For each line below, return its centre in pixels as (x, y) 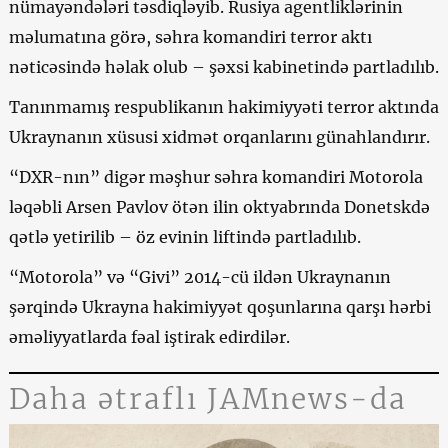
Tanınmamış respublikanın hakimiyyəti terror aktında (223, 106)
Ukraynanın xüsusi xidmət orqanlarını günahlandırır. (219, 136)
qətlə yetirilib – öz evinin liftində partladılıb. (184, 236)
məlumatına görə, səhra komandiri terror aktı (190, 36)
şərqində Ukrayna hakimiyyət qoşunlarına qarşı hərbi (219, 306)
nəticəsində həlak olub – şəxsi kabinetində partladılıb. (223, 66)
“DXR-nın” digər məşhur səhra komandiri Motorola (215, 176)
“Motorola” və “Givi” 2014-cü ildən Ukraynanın (199, 276)
